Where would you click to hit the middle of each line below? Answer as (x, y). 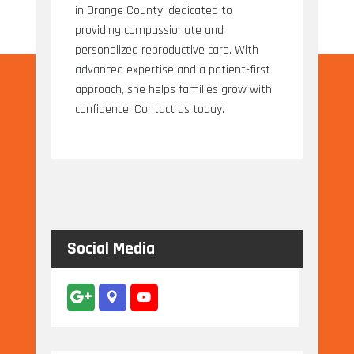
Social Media (111, 249)
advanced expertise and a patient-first (172, 70)
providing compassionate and (149, 30)
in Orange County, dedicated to (153, 10)
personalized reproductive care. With (166, 50)
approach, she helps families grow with (173, 89)
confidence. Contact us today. (149, 109)
